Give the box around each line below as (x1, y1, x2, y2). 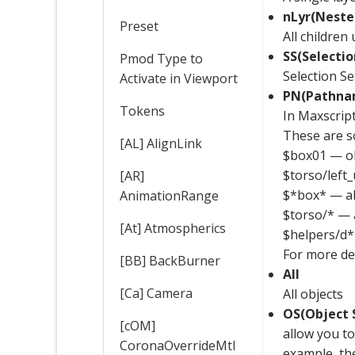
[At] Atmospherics (120, 219, 226, 237)
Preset (120, 17, 158, 35)
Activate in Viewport (120, 69, 238, 87)
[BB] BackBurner (120, 251, 220, 269)
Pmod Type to (120, 49, 203, 67)
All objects (283, 284, 344, 303)
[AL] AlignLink (120, 134, 202, 152)
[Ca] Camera (120, 284, 193, 302)
